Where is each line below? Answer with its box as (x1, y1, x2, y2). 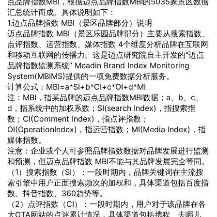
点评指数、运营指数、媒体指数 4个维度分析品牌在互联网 (7, 39, 208, 49)
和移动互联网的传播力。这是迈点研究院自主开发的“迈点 (7, 49, 204, 60)
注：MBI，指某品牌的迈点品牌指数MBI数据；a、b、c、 (7, 92, 203, 102)
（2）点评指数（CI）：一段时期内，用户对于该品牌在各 (7, 199, 206, 209)
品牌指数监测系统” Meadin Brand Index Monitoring (7, 60, 189, 70)
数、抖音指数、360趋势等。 (7, 188, 107, 198)
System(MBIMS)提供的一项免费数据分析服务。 (7, 71, 174, 81)
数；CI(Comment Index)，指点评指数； (7, 113, 149, 124)
